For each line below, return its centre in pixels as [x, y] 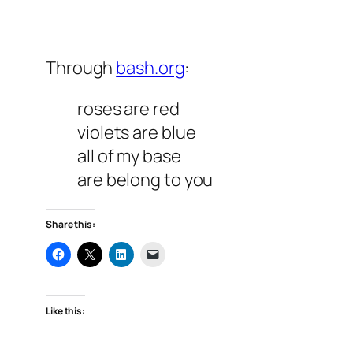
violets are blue [137, 133]
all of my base [129, 156]
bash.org [150, 68]
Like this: [65, 311]
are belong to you [145, 180]
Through [81, 68]
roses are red [128, 109]
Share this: [71, 225]
